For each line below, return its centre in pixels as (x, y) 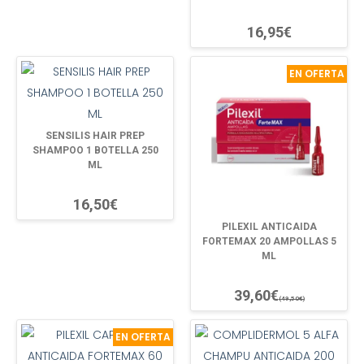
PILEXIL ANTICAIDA (269, 227)
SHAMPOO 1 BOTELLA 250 (95, 150)
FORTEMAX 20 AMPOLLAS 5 (269, 241)
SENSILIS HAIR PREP (95, 136)
